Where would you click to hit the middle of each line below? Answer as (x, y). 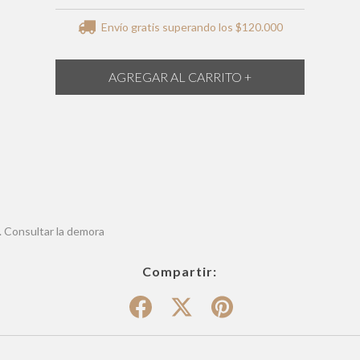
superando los (198, 27)
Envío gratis (130, 27)
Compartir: (180, 271)
